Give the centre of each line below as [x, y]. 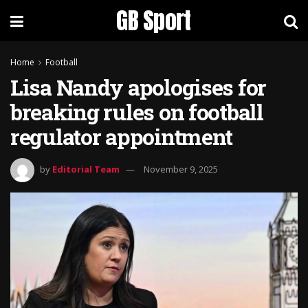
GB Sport [154, 20]
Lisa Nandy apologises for [138, 87]
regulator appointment [122, 136]
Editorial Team [86, 169]
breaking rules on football [137, 112]
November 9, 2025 [181, 169]
